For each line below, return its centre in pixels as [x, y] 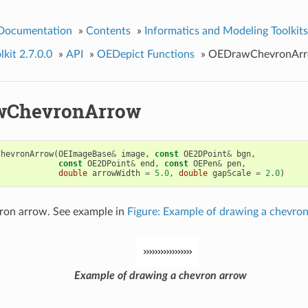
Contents [108, 31]
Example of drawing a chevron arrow [161, 275]
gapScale [231, 173]
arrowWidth [116, 173]
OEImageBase [85, 154]
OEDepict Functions [145, 54]
